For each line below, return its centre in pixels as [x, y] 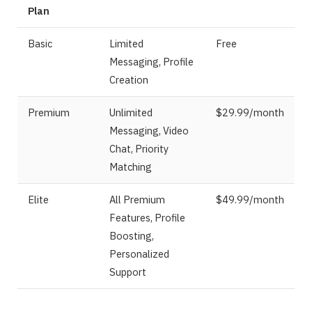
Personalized [139, 253]
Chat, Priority [139, 148]
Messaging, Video [149, 130]
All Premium [137, 199]
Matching [131, 166]
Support [128, 272]
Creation [129, 79]
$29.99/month [250, 112]
